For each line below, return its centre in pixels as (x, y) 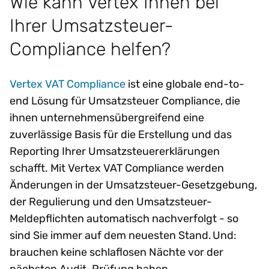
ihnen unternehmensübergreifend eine (107, 117)
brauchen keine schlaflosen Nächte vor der (116, 252)
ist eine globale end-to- (185, 84)
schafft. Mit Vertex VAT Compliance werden (117, 168)
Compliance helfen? (91, 49)
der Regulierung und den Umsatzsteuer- (111, 201)
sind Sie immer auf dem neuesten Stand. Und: (123, 235)
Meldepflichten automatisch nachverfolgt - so (124, 218)
